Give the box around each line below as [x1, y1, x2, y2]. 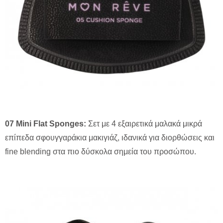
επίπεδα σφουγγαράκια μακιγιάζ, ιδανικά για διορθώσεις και [5, 133, 215, 142]
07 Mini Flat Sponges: [5, 119, 86, 128]
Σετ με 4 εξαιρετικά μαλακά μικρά [86, 119, 202, 128]
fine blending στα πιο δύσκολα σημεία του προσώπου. [5, 147, 196, 156]
